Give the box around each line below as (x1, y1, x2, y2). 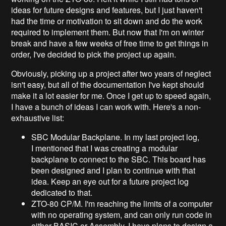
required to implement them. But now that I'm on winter (11, 26, 204, 38)
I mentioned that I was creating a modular (31, 142, 178, 154)
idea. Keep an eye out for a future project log (31, 175, 189, 187)
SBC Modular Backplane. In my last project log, (31, 131, 200, 143)
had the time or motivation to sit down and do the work (11, 15, 203, 27)
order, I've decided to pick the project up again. (11, 48, 177, 60)
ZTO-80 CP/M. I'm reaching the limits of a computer (31, 197, 213, 209)
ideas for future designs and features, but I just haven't (11, 4, 203, 16)
